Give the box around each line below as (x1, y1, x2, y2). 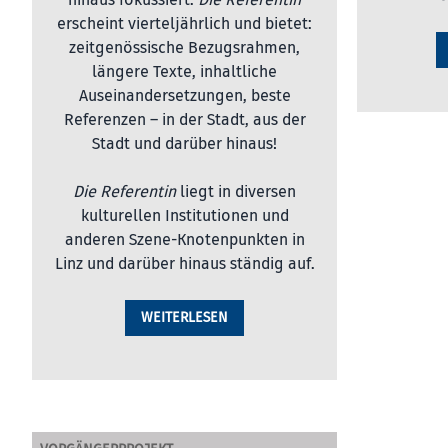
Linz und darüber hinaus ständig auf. (54, 254, 315, 274)
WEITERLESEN (141, 309, 228, 326)
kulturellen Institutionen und (80, 206, 289, 226)
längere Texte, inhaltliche (92, 62, 277, 82)
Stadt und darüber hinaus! (92, 134, 277, 154)
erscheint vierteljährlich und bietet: (57, 14, 312, 34)
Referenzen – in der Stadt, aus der (63, 110, 306, 130)
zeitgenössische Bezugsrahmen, (69, 38, 300, 58)
